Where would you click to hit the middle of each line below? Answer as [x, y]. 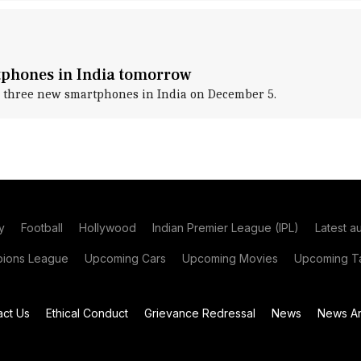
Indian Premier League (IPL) [226, 228]
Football [42, 228]
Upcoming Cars [125, 258]
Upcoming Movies [230, 258]
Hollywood [108, 228]
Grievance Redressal [200, 313]
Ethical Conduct [87, 313]
